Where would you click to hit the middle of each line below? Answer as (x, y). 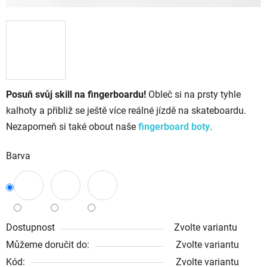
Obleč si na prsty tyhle (193, 94)
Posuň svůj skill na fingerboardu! (76, 94)
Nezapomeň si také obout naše (72, 126)
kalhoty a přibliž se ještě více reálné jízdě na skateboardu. (126, 110)
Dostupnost (30, 227)
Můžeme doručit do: (48, 244)
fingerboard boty (174, 126)
